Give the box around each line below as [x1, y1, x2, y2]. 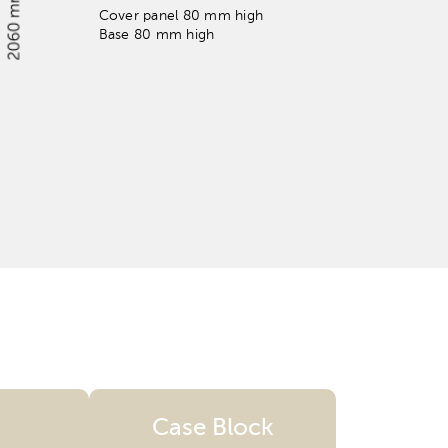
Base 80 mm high [98, 28, 215, 43]
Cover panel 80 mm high [98, 9, 264, 24]
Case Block [151, 415, 274, 440]
